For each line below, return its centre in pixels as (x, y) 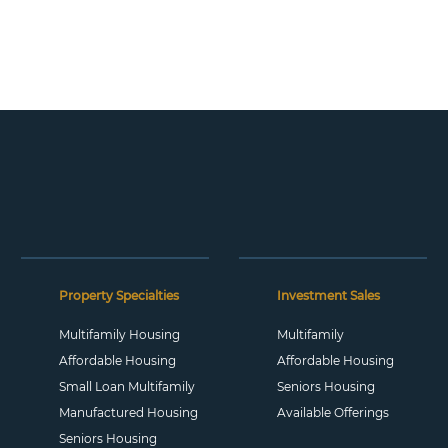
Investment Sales (328, 295)
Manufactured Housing (128, 412)
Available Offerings (332, 412)
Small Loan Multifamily (126, 386)
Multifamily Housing (119, 334)
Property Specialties (118, 295)
